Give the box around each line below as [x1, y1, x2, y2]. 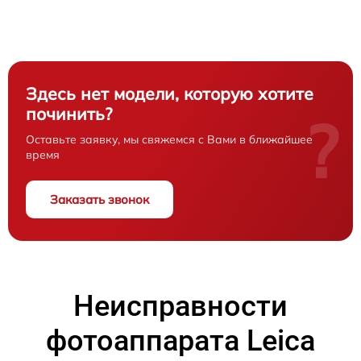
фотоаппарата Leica [46, 324, 315, 359]
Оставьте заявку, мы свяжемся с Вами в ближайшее [26, 132, 313, 147]
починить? [26, 103, 112, 125]
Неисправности [73, 289, 288, 324]
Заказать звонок [50, 192, 149, 208]
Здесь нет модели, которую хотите [26, 83, 313, 105]
